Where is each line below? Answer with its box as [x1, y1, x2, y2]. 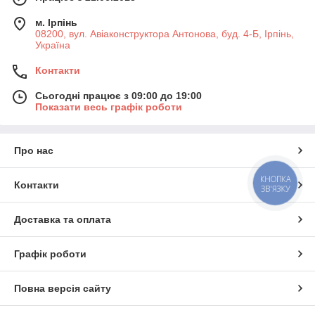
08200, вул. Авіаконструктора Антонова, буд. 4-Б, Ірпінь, [35, 28, 294, 40]
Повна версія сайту [14, 283, 111, 295]
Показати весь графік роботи [35, 101, 182, 113]
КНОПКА [260, 173, 291, 184]
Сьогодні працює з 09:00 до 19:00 [35, 90, 202, 102]
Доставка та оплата [14, 214, 111, 226]
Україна [35, 39, 70, 51]
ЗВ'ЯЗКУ [260, 183, 290, 194]
